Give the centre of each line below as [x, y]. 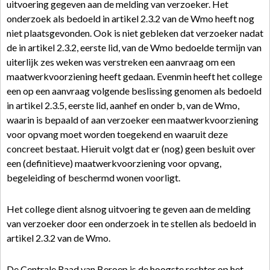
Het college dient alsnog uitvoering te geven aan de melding [129, 209]
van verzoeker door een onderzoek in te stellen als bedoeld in [131, 223]
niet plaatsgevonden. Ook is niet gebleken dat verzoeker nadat [135, 33]
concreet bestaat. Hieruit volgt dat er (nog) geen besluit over [131, 149]
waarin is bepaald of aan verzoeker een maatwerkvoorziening [133, 120]
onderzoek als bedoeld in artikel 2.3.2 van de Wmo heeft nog [130, 18]
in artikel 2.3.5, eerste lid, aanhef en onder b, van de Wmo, [123, 105]
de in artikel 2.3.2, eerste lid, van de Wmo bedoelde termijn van [134, 47]
